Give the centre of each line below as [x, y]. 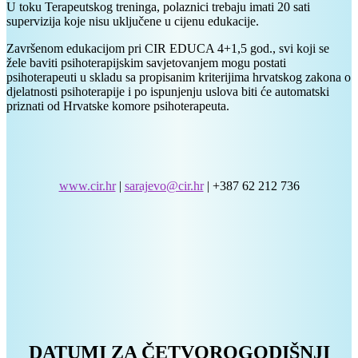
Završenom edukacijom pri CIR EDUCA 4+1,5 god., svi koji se [168, 48]
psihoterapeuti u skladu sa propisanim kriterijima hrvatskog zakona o [179, 77]
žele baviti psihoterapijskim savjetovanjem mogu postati [146, 62]
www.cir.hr [87, 185]
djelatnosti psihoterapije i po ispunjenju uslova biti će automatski [168, 91]
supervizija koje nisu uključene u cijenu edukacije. [133, 21]
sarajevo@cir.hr [164, 185]
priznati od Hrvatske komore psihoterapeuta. [118, 105]
